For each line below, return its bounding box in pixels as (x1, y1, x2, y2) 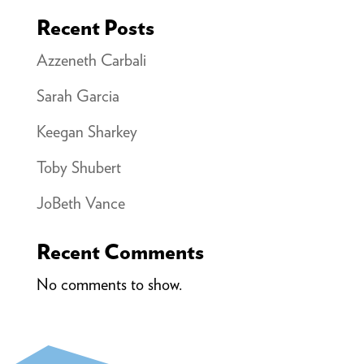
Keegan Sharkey (36, 121, 137, 141)
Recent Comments (36, 238, 204, 264)
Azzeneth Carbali (36, 50, 146, 70)
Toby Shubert (36, 157, 121, 177)
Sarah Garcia (36, 85, 119, 106)
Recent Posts (36, 14, 154, 40)
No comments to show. (36, 274, 182, 294)
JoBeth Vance (36, 193, 125, 213)
